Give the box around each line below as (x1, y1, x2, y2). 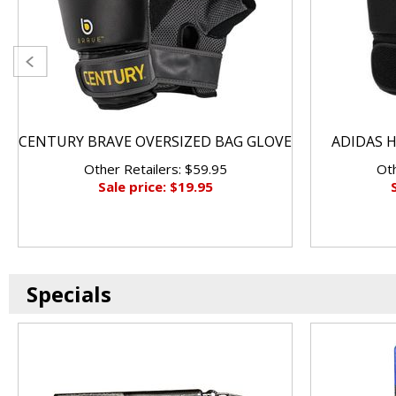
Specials (27, 279, 111, 308)
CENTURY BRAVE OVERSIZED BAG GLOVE (19, 132, 292, 151)
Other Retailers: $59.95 (83, 160, 227, 178)
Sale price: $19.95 (97, 178, 213, 195)
